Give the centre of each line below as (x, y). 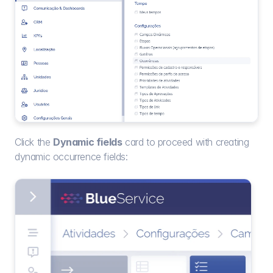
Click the (34, 142)
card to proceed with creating (186, 142)
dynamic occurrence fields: (71, 157)
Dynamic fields (88, 142)
